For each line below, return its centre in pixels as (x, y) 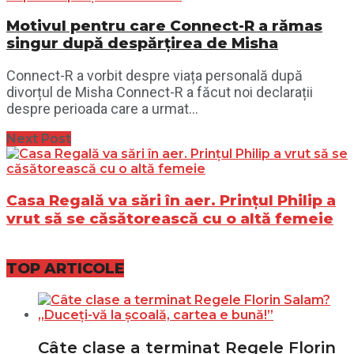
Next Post (39, 139)
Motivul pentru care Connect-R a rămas (164, 26)
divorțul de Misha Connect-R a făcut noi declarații (160, 92)
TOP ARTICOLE (65, 268)
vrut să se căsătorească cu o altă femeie (170, 218)
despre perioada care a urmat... (102, 109)
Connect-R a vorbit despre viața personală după (154, 76)
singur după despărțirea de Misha (142, 43)
